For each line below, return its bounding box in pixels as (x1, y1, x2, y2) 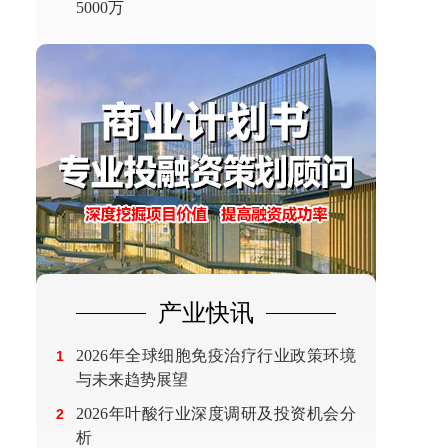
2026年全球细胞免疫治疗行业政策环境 (76, 347, 356, 364)
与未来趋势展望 (76, 371, 188, 388)
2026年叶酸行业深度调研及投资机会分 (76, 405, 356, 422)
